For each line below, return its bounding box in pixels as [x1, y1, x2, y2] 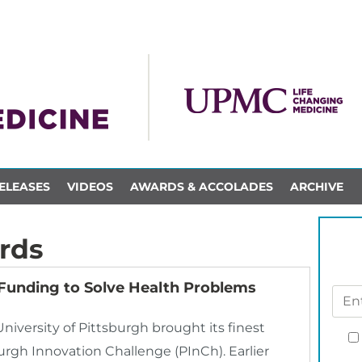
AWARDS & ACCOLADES [129, 179, 273, 194]
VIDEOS [66, 179, 113, 194]
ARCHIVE [289, 179, 343, 194]
